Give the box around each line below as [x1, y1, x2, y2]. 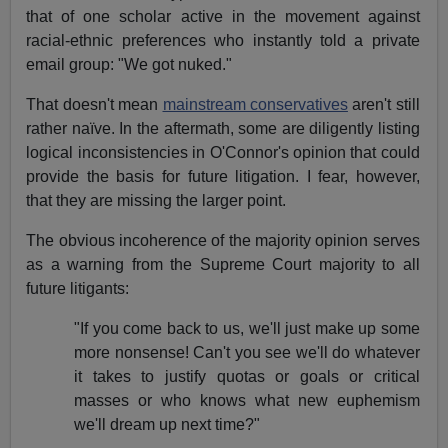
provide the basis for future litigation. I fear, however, [26, 168, 420, 186]
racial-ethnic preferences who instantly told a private [26, 32, 420, 50]
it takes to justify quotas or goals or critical [74, 368, 420, 386]
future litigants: [26, 280, 130, 298]
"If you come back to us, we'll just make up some [74, 320, 420, 338]
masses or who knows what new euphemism [74, 392, 420, 410]
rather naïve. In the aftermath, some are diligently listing [26, 120, 420, 138]
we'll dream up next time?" [74, 416, 261, 434]
